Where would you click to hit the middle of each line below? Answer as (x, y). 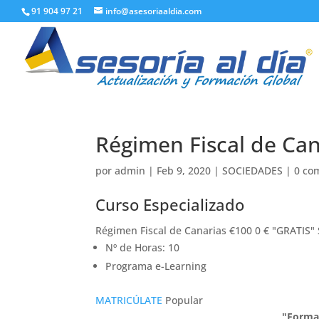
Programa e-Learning (156, 266)
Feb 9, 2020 (184, 171)
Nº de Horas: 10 (143, 247)
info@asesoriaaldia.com (153, 11)
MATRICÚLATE (129, 300)
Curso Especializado (170, 204)
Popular (183, 300)
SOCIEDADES (253, 171)
